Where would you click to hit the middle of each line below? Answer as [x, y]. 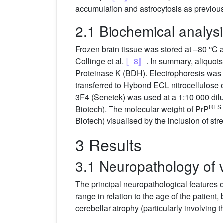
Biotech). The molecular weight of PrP [142, 109]
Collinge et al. [101, 61]
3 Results [109, 144]
